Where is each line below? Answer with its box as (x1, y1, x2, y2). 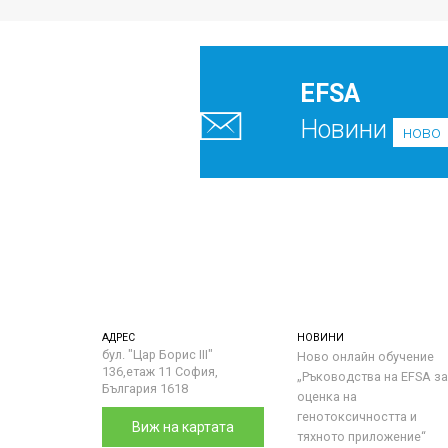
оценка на (297, 389, 357, 404)
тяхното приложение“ (297, 429, 426, 444)
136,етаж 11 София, (102, 364, 218, 379)
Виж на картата (132, 419, 234, 435)
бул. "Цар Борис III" (102, 347, 213, 362)
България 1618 (102, 381, 188, 396)
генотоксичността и (297, 409, 417, 424)
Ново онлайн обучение (297, 349, 434, 364)
